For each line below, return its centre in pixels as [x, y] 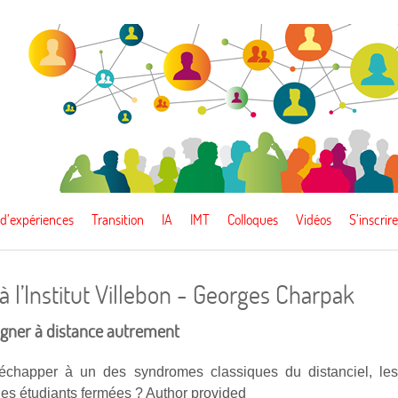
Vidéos [314, 219]
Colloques [253, 219]
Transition [118, 219]
